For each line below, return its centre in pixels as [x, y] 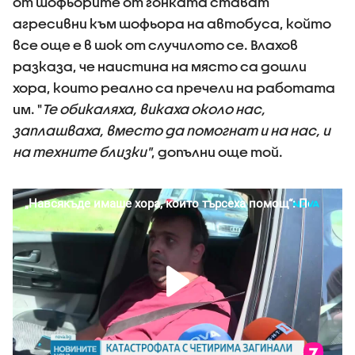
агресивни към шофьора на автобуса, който [172, 23]
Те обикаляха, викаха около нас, [154, 109]
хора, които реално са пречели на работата [174, 88]
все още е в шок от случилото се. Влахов [155, 45]
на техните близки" [82, 152]
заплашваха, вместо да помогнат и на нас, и [172, 130]
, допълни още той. [217, 152]
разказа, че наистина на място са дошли [160, 66]
